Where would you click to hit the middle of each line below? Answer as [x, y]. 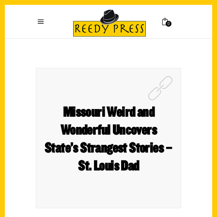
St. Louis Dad [108, 165]
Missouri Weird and [108, 111]
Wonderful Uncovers [108, 129]
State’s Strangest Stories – [108, 147]
